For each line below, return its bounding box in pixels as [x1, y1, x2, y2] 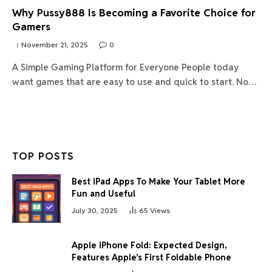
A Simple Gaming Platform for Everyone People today [12, 61, 239, 73]
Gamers [12, 19, 50, 33]
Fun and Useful [72, 188, 135, 199]
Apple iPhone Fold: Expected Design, [72, 239, 227, 251]
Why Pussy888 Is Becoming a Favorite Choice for [12, 5, 256, 19]
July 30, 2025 [72, 205, 118, 215]
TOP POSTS [12, 149, 75, 163]
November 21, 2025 [21, 39, 88, 49]
